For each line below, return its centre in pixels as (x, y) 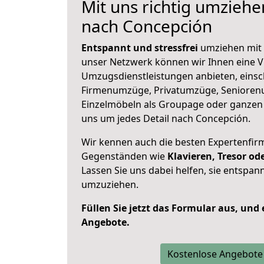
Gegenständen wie (124, 156)
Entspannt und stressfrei (140, 48)
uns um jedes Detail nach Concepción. (166, 118)
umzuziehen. (110, 184)
